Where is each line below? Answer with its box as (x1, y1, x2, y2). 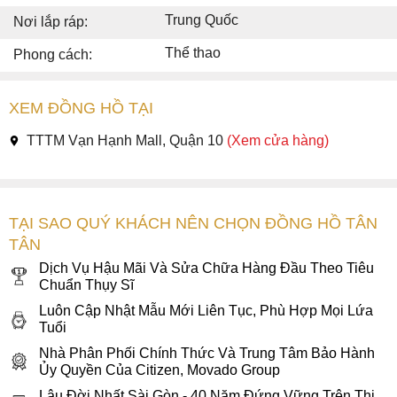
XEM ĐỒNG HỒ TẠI (9, 99, 153, 118)
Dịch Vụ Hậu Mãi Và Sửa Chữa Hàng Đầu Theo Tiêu (39, 261, 374, 276)
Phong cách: (13, 47, 92, 63)
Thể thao (165, 45, 221, 61)
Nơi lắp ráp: (13, 14, 88, 30)
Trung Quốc (165, 12, 238, 28)
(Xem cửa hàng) (227, 133, 329, 149)
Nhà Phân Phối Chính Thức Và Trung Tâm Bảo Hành (39, 346, 375, 362)
